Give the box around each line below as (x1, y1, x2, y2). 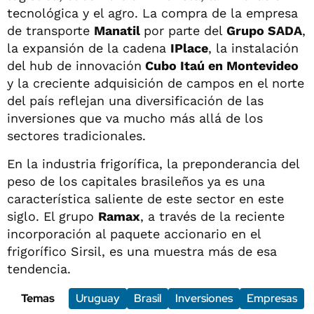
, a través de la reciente (140, 208, 285, 224)
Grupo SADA (226, 22, 302, 38)
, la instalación (208, 40, 299, 55)
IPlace (170, 40, 208, 55)
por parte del (144, 22, 226, 38)
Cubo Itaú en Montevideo (142, 57, 299, 73)
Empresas (247, 290, 297, 306)
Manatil (94, 22, 144, 38)
